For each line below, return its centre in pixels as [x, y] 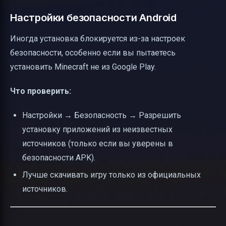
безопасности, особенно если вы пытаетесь [93, 52]
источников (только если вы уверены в [98, 143]
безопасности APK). [59, 157]
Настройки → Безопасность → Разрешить [102, 115]
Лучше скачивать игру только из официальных [111, 175]
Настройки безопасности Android [93, 17]
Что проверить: [41, 91]
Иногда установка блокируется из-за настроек [98, 38]
